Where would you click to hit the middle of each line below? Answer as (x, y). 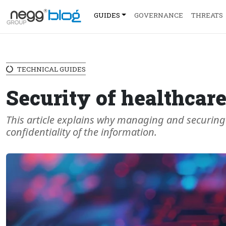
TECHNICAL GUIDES (51, 69)
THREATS (207, 15)
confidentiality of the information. (83, 132)
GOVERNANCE (158, 15)
